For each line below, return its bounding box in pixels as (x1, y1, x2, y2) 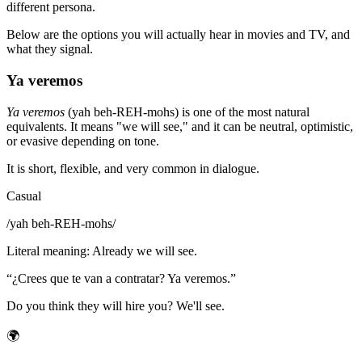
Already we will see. (92, 243, 197, 258)
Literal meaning (6, 243, 86, 258)
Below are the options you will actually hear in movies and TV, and (6, 27, 350, 42)
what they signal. (6, 42, 93, 57)
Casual (6, 188, 41, 203)
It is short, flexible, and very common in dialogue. (6, 161, 259, 175)
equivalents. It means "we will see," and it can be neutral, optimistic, (6, 119, 353, 133)
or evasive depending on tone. (6, 133, 159, 148)
